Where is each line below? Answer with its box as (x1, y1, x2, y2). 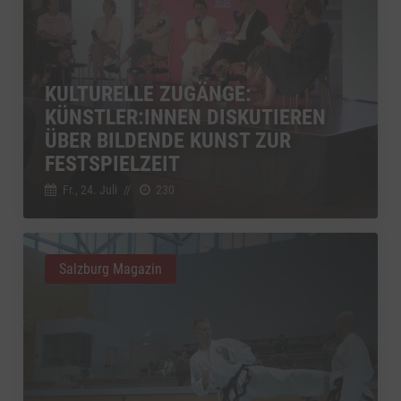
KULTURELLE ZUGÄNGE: (45, 81, 252, 107)
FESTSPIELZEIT (45, 150, 180, 176)
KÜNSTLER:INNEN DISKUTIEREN (45, 104, 326, 130)
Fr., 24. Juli (62, 182, 117, 197)
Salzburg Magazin (59, 260, 162, 277)
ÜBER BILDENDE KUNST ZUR (45, 127, 291, 153)
